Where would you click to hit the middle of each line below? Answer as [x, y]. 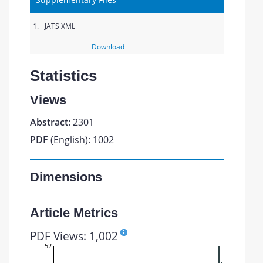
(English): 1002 [81, 140]
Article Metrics [74, 213]
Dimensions [66, 177]
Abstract [49, 122]
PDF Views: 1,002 [74, 236]
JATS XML [60, 26]
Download [108, 47]
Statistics [64, 76]
